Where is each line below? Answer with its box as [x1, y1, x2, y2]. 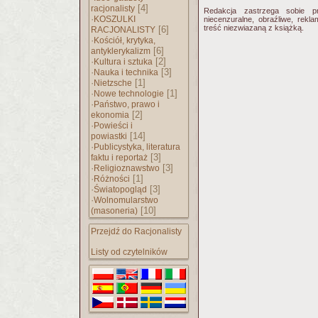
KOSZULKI [94, 14, 136, 24]
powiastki [91, 131, 127, 141]
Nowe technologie [94, 89, 164, 99]
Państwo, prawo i [94, 99, 160, 109]
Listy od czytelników [91, 247, 168, 257]
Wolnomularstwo [94, 195, 158, 205]
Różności [94, 174, 130, 184]
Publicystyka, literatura [94, 142, 180, 152]
